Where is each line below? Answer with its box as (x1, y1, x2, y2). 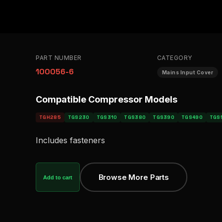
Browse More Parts (98, 172, 169, 182)
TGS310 (96, 114, 117, 120)
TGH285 (39, 114, 61, 120)
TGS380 (124, 114, 146, 120)
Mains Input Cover (162, 69, 214, 75)
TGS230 (67, 114, 90, 120)
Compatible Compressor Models (36, 94, 177, 105)
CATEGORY (157, 54, 192, 61)
